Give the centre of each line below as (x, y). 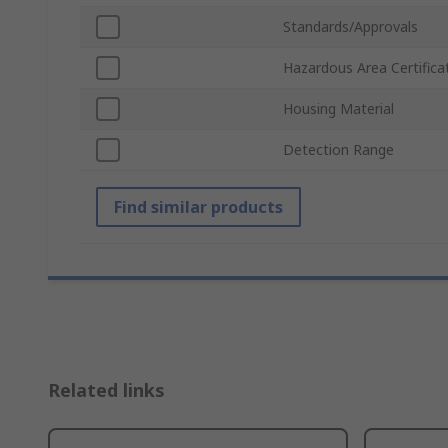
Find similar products (198, 207)
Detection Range (338, 150)
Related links (106, 390)
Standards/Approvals (350, 27)
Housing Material (338, 109)
